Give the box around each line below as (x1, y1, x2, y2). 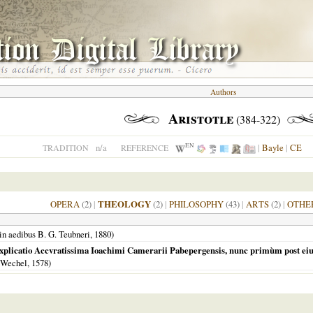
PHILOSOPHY (169, 198, 224, 210)
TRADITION (43, 142, 89, 154)
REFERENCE (121, 142, 168, 154)
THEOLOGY (98, 198, 151, 210)
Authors (210, 87, 236, 97)
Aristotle (168, 108, 233, 129)
